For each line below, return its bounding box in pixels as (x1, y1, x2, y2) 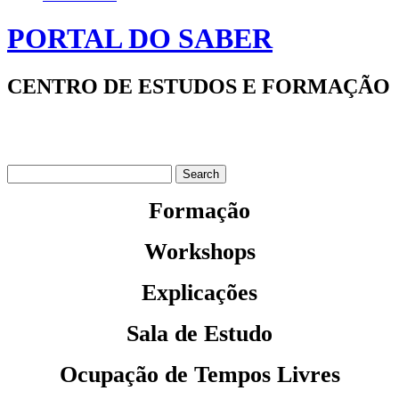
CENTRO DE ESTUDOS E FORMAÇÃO (7, 74, 390, 98)
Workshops (143, 238, 256, 265)
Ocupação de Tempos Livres (59, 361, 340, 387)
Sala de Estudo (126, 320, 273, 346)
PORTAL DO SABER (7, 22, 273, 55)
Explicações (142, 279, 257, 305)
